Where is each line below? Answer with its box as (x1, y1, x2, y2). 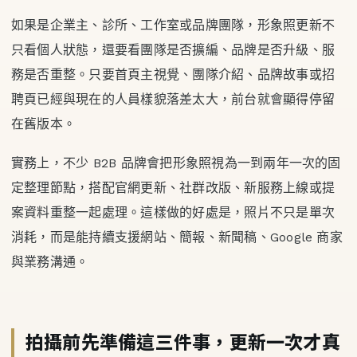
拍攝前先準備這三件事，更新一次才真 (25, 328, 340, 355)
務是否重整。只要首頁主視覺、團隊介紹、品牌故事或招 (11, 67, 335, 83)
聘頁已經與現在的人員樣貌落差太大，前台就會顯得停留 (11, 92, 335, 108)
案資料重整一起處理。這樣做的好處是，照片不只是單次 (11, 205, 335, 221)
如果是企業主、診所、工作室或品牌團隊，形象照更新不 (11, 18, 335, 33)
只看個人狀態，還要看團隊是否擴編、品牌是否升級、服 (11, 42, 335, 58)
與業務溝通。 (11, 254, 89, 270)
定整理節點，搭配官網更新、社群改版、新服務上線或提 (11, 180, 335, 196)
